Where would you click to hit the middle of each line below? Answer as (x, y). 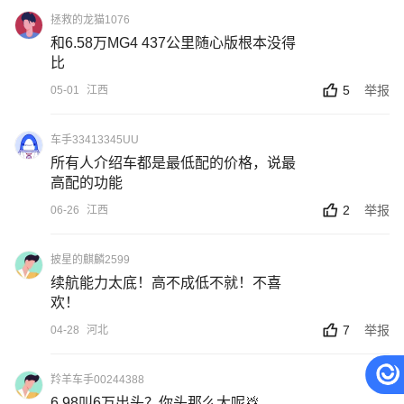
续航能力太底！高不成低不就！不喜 (166, 283)
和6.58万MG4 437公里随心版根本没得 (173, 43)
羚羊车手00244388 (97, 380)
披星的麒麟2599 (90, 260)
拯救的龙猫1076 (90, 20)
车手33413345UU (95, 140)
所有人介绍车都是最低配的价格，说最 (173, 163)
